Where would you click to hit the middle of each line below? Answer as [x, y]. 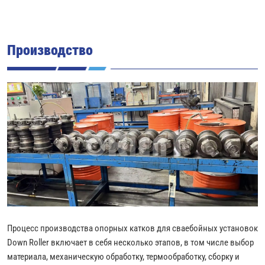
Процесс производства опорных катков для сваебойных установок [132, 228]
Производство [50, 49]
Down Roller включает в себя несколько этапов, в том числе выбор [130, 242]
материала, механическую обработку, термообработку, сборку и [123, 256]
